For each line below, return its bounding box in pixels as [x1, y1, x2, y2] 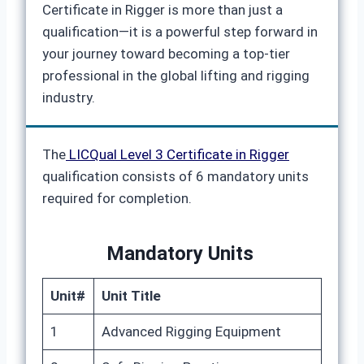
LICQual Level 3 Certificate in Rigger [66, 146, 289, 162]
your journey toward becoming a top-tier [42, 45, 290, 62]
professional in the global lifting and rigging [42, 67, 310, 84]
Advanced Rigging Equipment [101, 323, 281, 340]
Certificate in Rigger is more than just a [42, 2, 283, 18]
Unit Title [101, 288, 161, 304]
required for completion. [42, 190, 192, 206]
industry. [42, 89, 95, 106]
